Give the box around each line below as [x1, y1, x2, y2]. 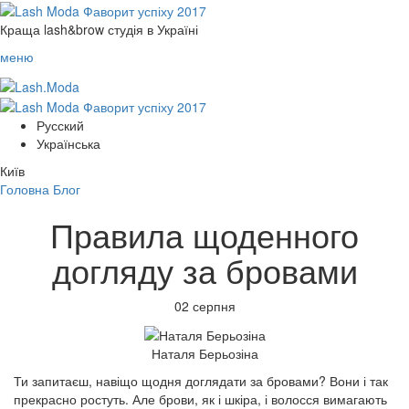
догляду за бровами [51, 246, 358, 293]
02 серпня [173, 296, 236, 315]
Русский [37, 115, 84, 134]
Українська [37, 133, 100, 152]
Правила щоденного [50, 210, 359, 257]
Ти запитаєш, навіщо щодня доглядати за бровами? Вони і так [14, 372, 388, 391]
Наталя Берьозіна [151, 344, 258, 363]
